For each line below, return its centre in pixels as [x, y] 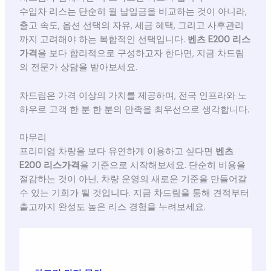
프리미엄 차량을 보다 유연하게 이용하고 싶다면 [117, 152]
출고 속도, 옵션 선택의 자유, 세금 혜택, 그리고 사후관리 [131, 26]
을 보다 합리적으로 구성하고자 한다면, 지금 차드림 [141, 54]
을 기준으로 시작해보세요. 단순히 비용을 [162, 166]
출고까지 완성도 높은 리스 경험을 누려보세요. [112, 207]
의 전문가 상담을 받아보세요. [78, 68]
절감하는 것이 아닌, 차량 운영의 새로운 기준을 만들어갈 [133, 180]
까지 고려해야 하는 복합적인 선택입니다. [103, 40]
